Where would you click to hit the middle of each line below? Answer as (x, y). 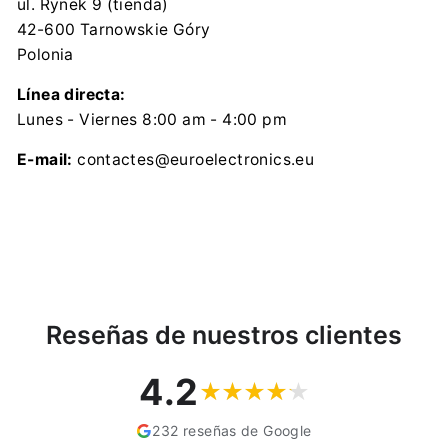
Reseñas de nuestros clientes (224, 335)
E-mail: (47, 159)
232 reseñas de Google (232, 430)
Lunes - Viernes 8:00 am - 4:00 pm (152, 119)
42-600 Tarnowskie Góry (114, 29)
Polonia (45, 54)
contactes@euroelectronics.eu (196, 159)
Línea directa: (71, 94)
